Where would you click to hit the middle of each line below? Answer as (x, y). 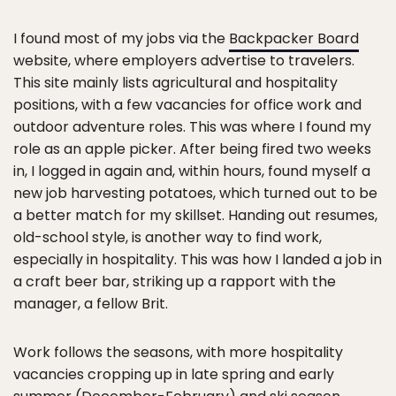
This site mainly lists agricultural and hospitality (175, 83)
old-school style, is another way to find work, (168, 238)
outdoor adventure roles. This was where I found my (192, 127)
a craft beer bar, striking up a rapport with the (175, 282)
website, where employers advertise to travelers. (184, 61)
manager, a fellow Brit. (91, 304)
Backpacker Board (294, 39)
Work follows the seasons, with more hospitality (178, 353)
